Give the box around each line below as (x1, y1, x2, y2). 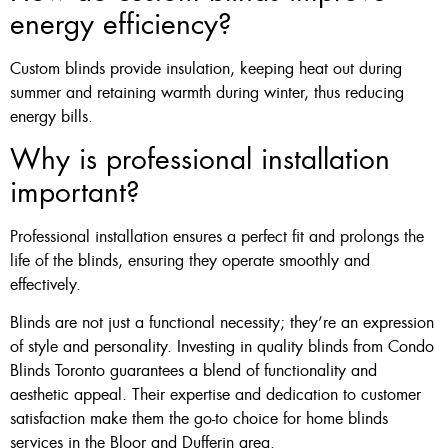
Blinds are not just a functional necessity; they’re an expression (10, 312, 434, 334)
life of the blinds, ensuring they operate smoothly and (10, 249, 370, 271)
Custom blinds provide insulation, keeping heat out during (10, 57, 402, 79)
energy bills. (10, 105, 93, 127)
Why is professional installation (10, 140, 390, 178)
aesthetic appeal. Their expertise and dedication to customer (10, 384, 421, 406)
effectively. (10, 273, 81, 295)
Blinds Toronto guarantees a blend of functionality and (10, 360, 377, 382)
